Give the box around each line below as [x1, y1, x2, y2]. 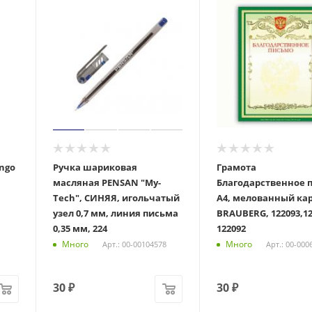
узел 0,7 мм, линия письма [53, 206, 179, 219]
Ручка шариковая [53, 160, 138, 173]
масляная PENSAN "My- [53, 175, 162, 189]
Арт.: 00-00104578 [102, 238, 167, 249]
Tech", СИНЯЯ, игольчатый [53, 191, 180, 204]
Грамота [217, 160, 256, 173]
